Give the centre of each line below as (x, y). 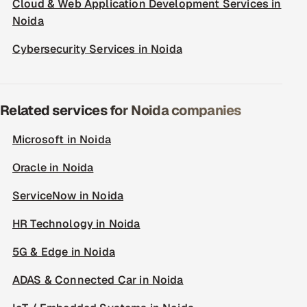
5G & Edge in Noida (64, 252)
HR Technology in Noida (76, 224)
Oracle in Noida (53, 168)
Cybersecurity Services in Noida (97, 49)
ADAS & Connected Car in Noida (98, 280)
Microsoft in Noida (62, 139)
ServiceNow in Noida (68, 196)
